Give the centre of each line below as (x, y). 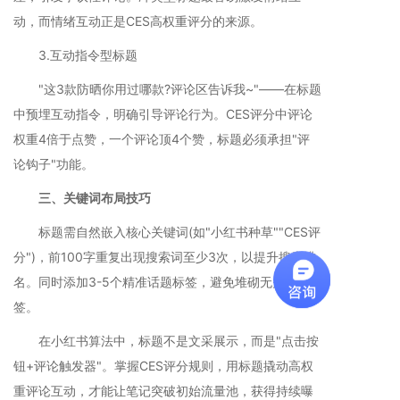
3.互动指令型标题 (75, 55)
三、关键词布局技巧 (82, 198)
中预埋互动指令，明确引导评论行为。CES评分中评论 (163, 114)
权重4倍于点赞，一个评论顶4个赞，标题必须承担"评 (162, 139)
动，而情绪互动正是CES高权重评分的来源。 (138, 21)
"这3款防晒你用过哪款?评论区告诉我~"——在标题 (167, 89)
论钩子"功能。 (54, 164)
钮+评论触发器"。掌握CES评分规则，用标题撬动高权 (163, 366)
